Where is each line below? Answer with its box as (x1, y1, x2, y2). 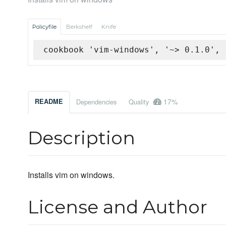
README (35, 97, 63, 106)
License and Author (28, 196, 207, 218)
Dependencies (76, 97, 117, 107)
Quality (129, 97, 151, 107)
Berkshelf (66, 23, 92, 31)
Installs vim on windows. (28, 169, 115, 181)
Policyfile (32, 23, 56, 31)
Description (28, 127, 135, 149)
